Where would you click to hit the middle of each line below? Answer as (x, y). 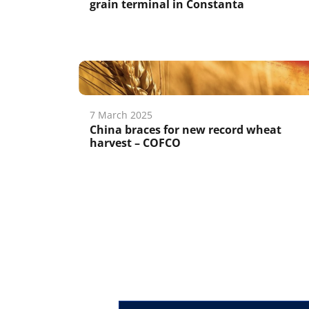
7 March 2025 (121, 115)
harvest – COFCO (135, 143)
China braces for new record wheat (186, 130)
